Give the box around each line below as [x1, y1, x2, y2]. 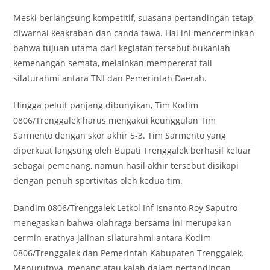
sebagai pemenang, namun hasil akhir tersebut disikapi [13, 160, 239, 172]
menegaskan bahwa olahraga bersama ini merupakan [13, 217, 232, 229]
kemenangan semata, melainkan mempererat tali [13, 57, 213, 69]
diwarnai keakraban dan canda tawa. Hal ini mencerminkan [13, 27, 255, 39]
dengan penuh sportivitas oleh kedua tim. [13, 175, 183, 187]
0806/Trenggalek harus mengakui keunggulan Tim [13, 115, 216, 127]
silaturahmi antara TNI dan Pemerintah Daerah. [13, 72, 207, 84]
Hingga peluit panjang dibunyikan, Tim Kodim [13, 99, 199, 111]
